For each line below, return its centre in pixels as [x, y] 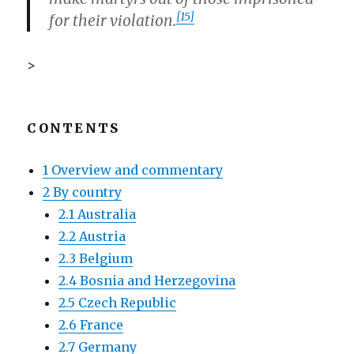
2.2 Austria [92, 236]
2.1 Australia [98, 214]
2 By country [83, 192]
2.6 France [91, 325]
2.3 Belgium [96, 258]
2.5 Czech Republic [118, 303]
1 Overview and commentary [133, 170]
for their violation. [113, 21]
